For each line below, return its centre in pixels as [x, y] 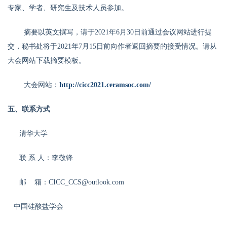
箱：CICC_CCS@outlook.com [79, 182]
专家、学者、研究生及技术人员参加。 [68, 8]
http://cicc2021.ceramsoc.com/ [105, 85]
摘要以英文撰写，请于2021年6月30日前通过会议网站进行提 [118, 32]
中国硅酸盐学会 [35, 207]
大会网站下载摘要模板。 [47, 61]
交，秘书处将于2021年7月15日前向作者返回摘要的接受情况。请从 [112, 47]
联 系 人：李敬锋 [45, 158]
